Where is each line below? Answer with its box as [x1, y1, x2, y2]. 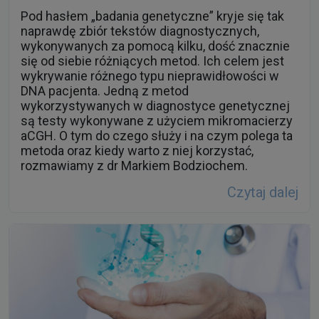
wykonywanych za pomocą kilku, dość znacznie [21, 38, 290, 54]
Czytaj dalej [227, 184, 298, 202]
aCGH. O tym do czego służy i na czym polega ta [21, 128, 293, 144]
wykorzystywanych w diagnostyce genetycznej [21, 98, 290, 114]
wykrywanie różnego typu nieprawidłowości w [21, 68, 279, 84]
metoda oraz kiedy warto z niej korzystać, [21, 143, 253, 159]
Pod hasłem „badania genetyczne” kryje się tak [21, 9, 284, 24]
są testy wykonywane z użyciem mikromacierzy [21, 113, 293, 129]
